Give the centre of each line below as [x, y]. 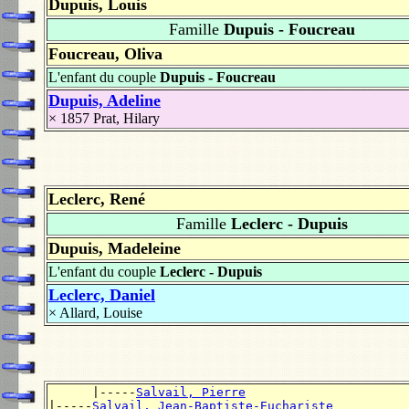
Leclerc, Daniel [102, 295]
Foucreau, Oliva [105, 53]
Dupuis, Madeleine [115, 249]
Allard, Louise [101, 313]
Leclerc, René [97, 199]
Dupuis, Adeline [105, 100]
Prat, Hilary [126, 118]
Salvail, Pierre [191, 392]
